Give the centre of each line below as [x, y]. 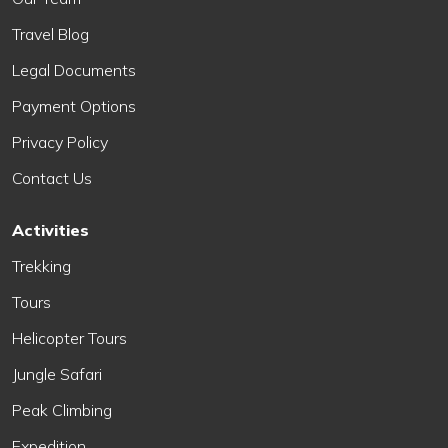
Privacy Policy [60, 142]
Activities [50, 230]
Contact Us [52, 178]
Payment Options [74, 106]
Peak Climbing [62, 410]
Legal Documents [74, 70]
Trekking [41, 266]
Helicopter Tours [69, 338]
